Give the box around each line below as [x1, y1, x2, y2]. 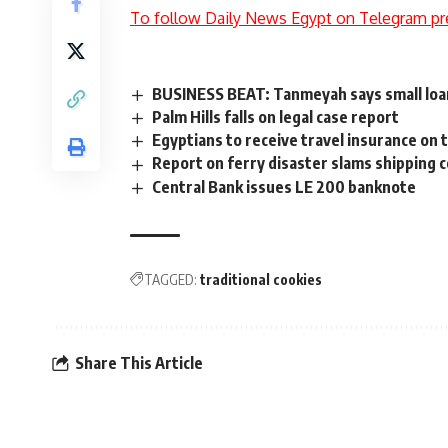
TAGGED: [144, 270, 197, 288]
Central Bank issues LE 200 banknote [152, 176, 417, 197]
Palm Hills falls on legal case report [152, 107, 400, 128]
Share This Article [75, 353, 203, 374]
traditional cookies [200, 270, 322, 288]
